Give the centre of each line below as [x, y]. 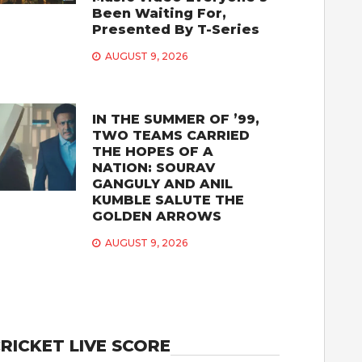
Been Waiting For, [160, 13]
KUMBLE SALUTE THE [168, 200]
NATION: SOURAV [154, 167]
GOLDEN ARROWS [157, 216]
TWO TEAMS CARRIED [171, 135]
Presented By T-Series [176, 29]
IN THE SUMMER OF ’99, [176, 119]
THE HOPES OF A [153, 151]
